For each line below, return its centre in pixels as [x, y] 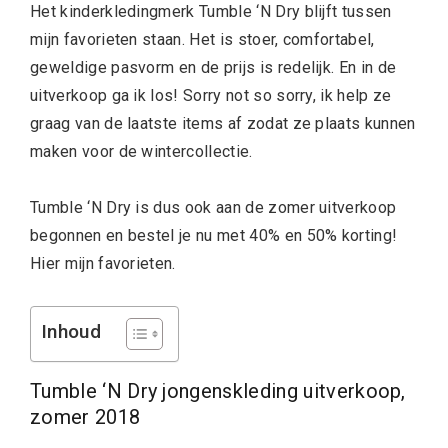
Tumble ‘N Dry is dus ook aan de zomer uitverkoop [213, 207]
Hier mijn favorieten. [103, 263]
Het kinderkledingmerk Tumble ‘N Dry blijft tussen [211, 11]
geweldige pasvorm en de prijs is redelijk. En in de [213, 67]
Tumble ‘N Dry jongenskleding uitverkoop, [218, 391]
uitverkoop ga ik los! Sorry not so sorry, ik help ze [211, 95]
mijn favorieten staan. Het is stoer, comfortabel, [202, 39]
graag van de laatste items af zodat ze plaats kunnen [223, 123]
